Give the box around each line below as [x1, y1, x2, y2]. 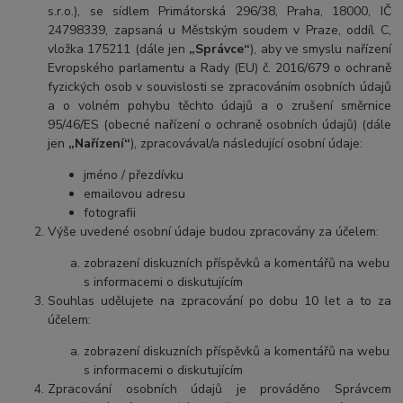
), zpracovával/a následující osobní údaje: [130, 134, 363, 152]
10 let [304, 291, 341, 309]
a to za [340, 291, 391, 309]
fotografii [84, 203, 137, 221]
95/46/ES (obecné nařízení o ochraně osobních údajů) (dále [48, 115, 391, 133]
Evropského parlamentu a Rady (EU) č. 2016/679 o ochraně [48, 58, 391, 76]
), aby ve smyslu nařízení [250, 40, 391, 58]
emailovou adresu [84, 184, 186, 202]
